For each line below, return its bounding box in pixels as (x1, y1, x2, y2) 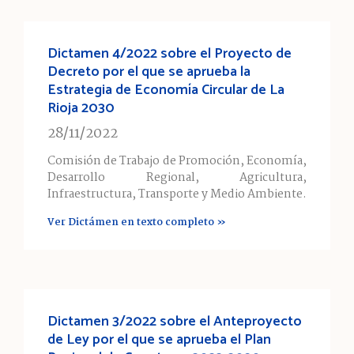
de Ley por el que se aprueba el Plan (47, 327, 271, 352)
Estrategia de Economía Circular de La (47, 77, 284, 102)
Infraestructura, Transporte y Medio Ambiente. (47, 184, 307, 204)
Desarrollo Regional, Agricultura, (47, 168, 307, 187)
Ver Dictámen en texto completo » (47, 213, 226, 231)
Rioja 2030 (47, 96, 115, 120)
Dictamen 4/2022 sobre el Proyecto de (47, 41, 292, 66)
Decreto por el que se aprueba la (47, 59, 250, 84)
